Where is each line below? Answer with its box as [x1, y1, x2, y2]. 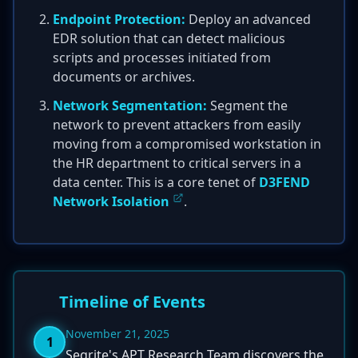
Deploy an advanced [185, 10, 311, 28]
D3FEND [259, 173, 310, 191]
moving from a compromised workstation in [53, 135, 321, 153]
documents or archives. [53, 68, 195, 86]
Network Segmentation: [53, 97, 207, 114]
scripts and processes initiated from [53, 49, 271, 66]
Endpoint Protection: [53, 10, 185, 28]
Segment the [207, 97, 288, 114]
